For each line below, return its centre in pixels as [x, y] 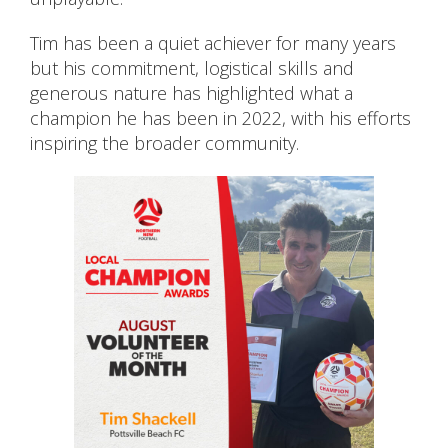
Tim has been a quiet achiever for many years [213, 43]
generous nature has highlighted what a [191, 93]
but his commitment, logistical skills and [192, 68]
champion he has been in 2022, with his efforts [220, 118]
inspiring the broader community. [164, 143]
